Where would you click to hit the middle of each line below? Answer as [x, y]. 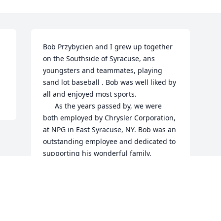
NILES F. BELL [66, 200]
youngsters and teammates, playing [103, 71]
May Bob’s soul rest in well [53, 165]
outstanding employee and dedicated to [110, 142]
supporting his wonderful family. [98, 153]
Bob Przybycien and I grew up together [108, 47]
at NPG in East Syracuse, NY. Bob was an [110, 130]
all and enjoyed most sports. [90, 94]
